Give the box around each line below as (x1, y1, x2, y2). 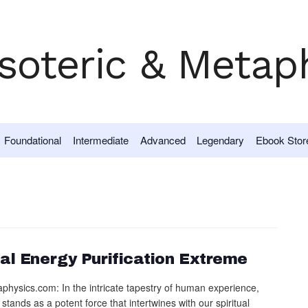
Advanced (140, 133, 186, 147)
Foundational (3, 133, 61, 147)
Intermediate (72, 133, 129, 147)
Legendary (197, 133, 245, 147)
